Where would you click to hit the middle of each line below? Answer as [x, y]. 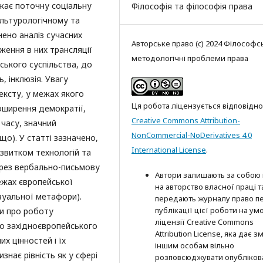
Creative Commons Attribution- [186, 120]
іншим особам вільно [195, 245]
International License [169, 149]
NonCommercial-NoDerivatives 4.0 [192, 135]
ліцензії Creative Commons [204, 222]
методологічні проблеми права [190, 58]
